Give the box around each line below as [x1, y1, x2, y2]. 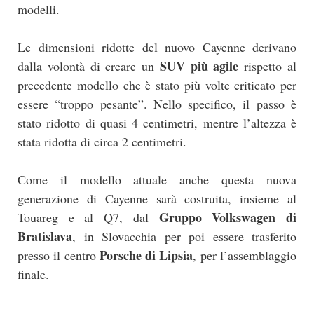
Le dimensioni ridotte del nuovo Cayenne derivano [18, 38, 296, 55]
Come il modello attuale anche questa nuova [18, 170, 296, 188]
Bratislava [18, 226, 72, 245]
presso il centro [18, 246, 100, 264]
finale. [18, 265, 49, 282]
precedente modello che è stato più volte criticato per [18, 76, 296, 93]
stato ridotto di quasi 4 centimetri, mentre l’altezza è [18, 114, 296, 131]
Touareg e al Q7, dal [18, 208, 159, 226]
